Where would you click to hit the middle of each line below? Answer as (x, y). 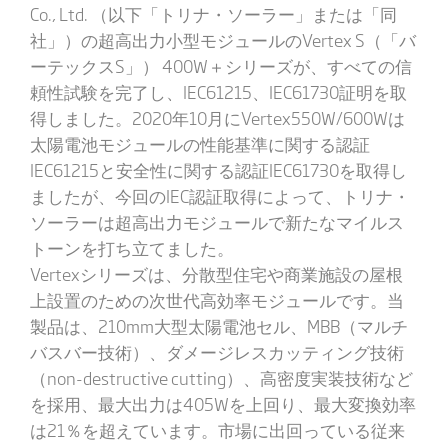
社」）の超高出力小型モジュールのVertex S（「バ (222, 39)
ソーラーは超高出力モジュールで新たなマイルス (216, 221)
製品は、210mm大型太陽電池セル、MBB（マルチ (218, 325)
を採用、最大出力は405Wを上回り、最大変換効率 (222, 403)
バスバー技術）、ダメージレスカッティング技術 (216, 351)
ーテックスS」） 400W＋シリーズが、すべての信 (220, 65)
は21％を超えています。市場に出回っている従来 (217, 429)
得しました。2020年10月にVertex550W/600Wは (217, 117)
